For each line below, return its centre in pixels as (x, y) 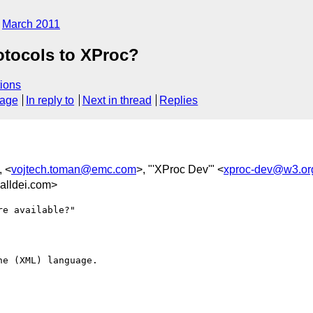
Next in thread (117, 101)
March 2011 (31, 24)
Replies (179, 101)
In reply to (50, 101)
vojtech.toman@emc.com (74, 169)
